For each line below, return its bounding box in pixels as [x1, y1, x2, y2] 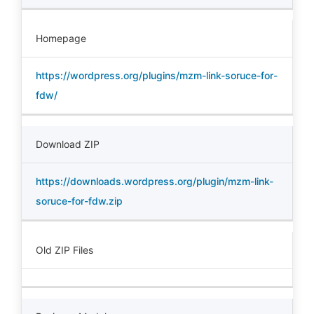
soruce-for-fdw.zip [36, 195, 123, 207]
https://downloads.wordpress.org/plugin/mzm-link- [36, 175, 273, 187]
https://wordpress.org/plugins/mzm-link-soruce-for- [36, 69, 278, 81]
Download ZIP [36, 138, 100, 150]
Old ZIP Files [36, 244, 93, 256]
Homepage [36, 32, 86, 44]
